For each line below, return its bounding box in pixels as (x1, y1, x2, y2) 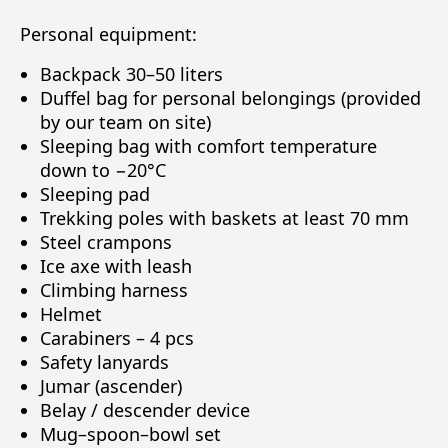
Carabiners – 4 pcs (40, 326, 194, 350)
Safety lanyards (40, 350, 169, 374)
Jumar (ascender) (40, 374, 182, 398)
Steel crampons (40, 230, 172, 254)
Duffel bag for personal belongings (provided (40, 86, 421, 110)
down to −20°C (40, 158, 166, 182)
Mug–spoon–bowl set (40, 422, 221, 446)
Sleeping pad (40, 182, 150, 206)
